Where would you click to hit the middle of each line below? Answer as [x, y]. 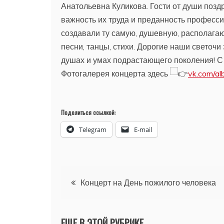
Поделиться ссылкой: [88, 112]
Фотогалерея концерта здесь [115, 73]
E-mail [143, 129]
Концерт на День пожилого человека [148, 182]
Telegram [93, 129]
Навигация [93, 178]
